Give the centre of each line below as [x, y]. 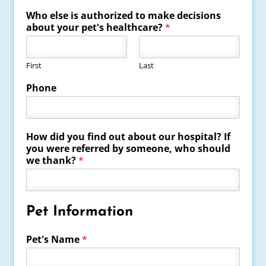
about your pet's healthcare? [96, 27]
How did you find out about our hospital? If [129, 136]
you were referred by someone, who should [129, 148]
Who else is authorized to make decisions [124, 15]
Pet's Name [54, 239]
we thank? [53, 160]
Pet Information [80, 212]
